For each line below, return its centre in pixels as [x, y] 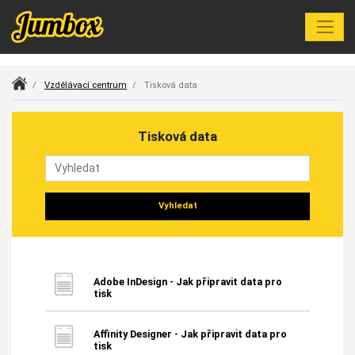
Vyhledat [177, 206]
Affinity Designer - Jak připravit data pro [190, 334]
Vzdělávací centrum [86, 85]
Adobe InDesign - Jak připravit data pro [187, 281]
